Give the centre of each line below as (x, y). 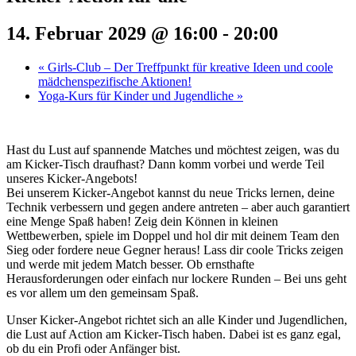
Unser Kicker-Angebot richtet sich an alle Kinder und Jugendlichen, (177, 319)
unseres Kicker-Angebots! (72, 178)
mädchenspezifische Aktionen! (115, 81)
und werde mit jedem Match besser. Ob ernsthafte (130, 264)
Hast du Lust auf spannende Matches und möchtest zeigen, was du (173, 149)
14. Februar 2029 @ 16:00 (112, 33)
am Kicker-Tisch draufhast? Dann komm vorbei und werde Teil (165, 164)
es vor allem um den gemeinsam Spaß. (103, 292)
